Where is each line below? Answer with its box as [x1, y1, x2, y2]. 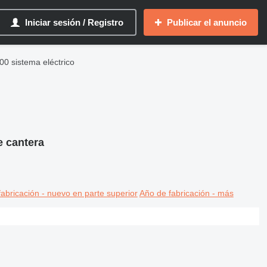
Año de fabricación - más [139, 188, 234, 198]
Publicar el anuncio [167, 17, 247, 27]
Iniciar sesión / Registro [25, 17, 123, 27]
